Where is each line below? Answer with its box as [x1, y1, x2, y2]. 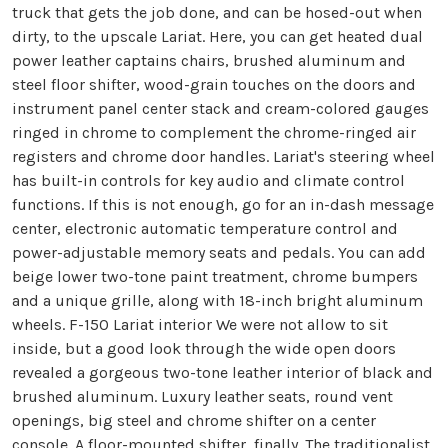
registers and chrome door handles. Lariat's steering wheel [12, 147, 435, 167]
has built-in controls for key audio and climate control [12, 171, 405, 191]
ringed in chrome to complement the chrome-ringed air [12, 123, 416, 143]
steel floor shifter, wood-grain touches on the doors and [12, 75, 416, 95]
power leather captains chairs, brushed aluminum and [12, 51, 406, 71]
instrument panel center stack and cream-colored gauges [12, 99, 429, 119]
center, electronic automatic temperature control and [12, 219, 398, 239]
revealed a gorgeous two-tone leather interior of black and [12, 363, 433, 383]
